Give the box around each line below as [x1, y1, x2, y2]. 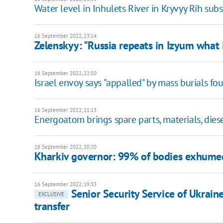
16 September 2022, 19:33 [34, 181, 97, 188]
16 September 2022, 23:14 [34, 32, 97, 40]
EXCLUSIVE [38, 191, 64, 198]
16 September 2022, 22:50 [34, 70, 97, 77]
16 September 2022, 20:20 [34, 143, 97, 151]
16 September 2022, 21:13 [34, 107, 97, 114]
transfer [34, 199, 70, 214]
